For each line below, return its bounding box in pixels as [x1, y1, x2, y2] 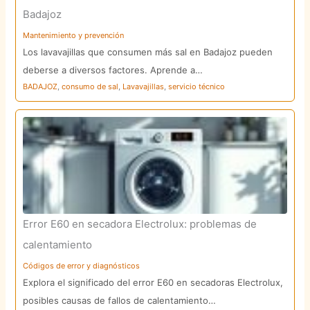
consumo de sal [62, 82, 119, 92]
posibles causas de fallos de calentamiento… [23, 295, 217, 307]
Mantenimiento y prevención [23, 30, 125, 41]
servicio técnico [168, 82, 226, 92]
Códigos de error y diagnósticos [23, 261, 140, 271]
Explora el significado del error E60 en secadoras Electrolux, [23, 277, 284, 289]
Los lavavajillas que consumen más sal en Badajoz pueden [23, 46, 273, 58]
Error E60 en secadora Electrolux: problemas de [23, 217, 257, 231]
